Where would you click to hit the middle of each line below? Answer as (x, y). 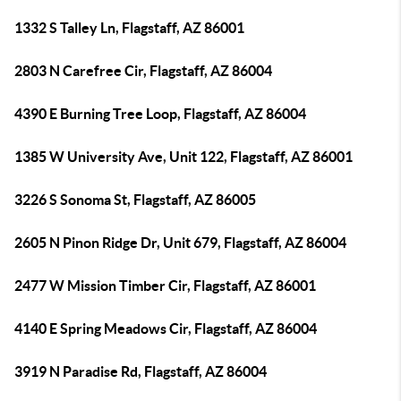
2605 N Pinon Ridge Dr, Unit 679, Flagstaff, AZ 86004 (180, 243)
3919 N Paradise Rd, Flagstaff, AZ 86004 (141, 371)
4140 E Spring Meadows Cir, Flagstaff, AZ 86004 (166, 328)
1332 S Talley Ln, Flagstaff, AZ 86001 (129, 28)
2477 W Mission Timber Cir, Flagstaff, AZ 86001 (165, 286)
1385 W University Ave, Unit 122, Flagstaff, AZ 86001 (183, 157)
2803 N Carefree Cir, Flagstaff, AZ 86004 (143, 71)
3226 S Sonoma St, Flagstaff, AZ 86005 (135, 200)
